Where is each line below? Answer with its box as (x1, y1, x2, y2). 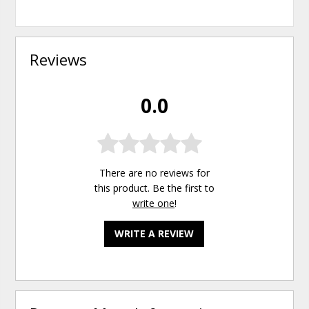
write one (132, 196, 175, 210)
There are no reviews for (99, 166, 210, 179)
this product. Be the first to (94, 181, 215, 195)
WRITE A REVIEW (114, 226, 195, 240)
